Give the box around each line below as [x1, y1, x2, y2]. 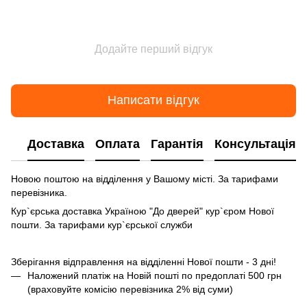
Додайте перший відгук [95, 42, 212, 55]
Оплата [95, 137, 140, 151]
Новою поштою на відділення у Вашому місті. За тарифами [11, 173, 278, 184]
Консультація [214, 137, 296, 151]
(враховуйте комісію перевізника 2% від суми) [27, 283, 236, 295]
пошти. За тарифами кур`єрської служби [11, 219, 193, 230]
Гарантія [151, 137, 204, 151]
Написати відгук [108, 93, 199, 108]
